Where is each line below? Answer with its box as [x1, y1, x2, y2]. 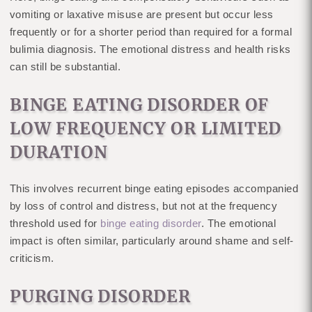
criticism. [9, 251, 54, 264]
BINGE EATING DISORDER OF [9, 93, 270, 116]
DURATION [9, 141, 108, 163]
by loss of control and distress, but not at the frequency [9, 199, 278, 212]
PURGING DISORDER [9, 285, 191, 307]
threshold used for [9, 217, 101, 229]
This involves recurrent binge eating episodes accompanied [9, 182, 299, 194]
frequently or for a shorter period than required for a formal [9, 25, 292, 38]
